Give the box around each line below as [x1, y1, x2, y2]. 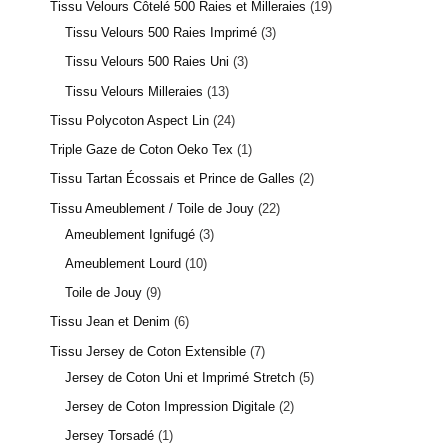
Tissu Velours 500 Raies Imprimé [65, 25, 257, 41]
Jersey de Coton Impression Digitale [65, 398, 275, 414]
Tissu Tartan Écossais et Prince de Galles [50, 171, 295, 187]
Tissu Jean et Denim [50, 314, 170, 330]
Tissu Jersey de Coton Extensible [50, 343, 246, 359]
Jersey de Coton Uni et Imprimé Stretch [65, 369, 295, 385]
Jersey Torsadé [65, 428, 154, 444]
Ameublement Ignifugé [65, 226, 195, 242]
